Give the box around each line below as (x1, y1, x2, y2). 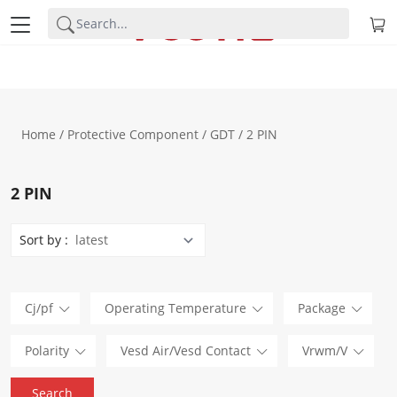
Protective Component (67, 126, 198, 143)
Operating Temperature (105, 300, 246, 316)
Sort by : (19, 231, 68, 248)
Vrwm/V (302, 342, 347, 359)
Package (298, 300, 346, 316)
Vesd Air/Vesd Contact (121, 342, 251, 359)
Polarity (25, 342, 69, 359)
